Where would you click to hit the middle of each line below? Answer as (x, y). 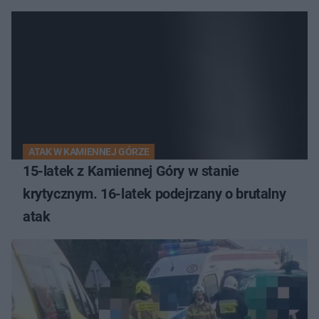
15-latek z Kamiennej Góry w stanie (131, 171)
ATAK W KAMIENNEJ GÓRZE (89, 151)
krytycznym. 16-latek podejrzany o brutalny (155, 193)
